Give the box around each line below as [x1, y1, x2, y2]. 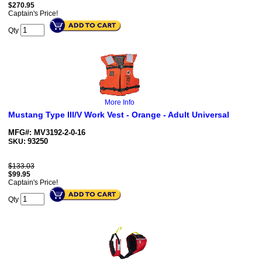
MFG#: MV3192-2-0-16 [8, 128, 85, 137]
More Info [104, 98, 135, 107]
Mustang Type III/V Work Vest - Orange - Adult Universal [8, 110, 229, 120]
